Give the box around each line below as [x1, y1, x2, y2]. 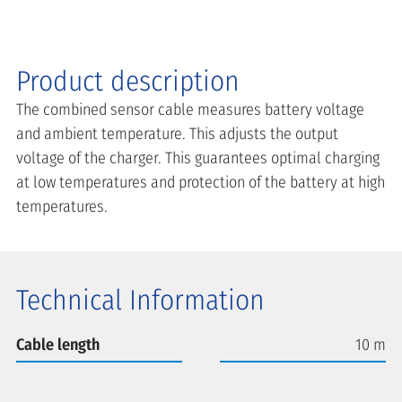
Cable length [16, 334, 100, 354]
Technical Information [16, 283, 265, 317]
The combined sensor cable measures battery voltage [16, 99, 364, 119]
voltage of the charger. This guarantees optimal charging [16, 147, 380, 168]
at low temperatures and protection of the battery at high [16, 171, 385, 192]
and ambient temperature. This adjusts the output [16, 123, 338, 144]
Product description [16, 64, 240, 98]
